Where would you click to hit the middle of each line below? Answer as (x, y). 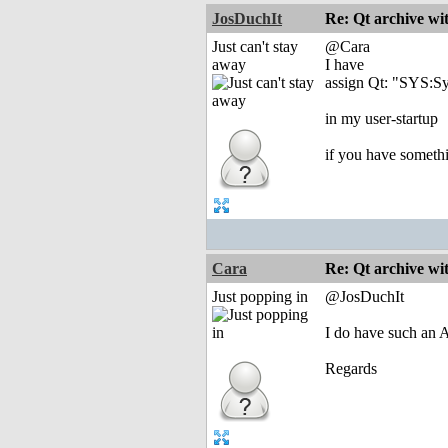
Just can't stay (255, 47)
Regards (351, 369)
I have (344, 65)
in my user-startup (381, 119)
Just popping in (260, 297)
